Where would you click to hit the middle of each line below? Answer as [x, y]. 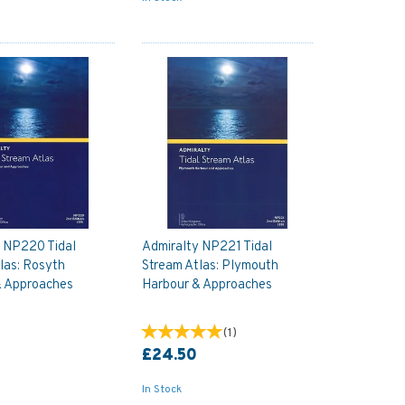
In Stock [161, 389]
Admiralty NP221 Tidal [207, 247]
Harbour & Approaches [207, 285]
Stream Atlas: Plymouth [210, 266]
